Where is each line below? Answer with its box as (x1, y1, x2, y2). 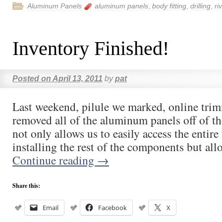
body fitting (152, 2, 186, 10)
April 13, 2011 (53, 74, 103, 83)
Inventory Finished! (12, 37, 169, 59)
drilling (190, 2, 211, 10)
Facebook (98, 203, 127, 212)
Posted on (12, 74, 51, 83)
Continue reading (12, 152, 97, 168)
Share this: (12, 181, 40, 190)
